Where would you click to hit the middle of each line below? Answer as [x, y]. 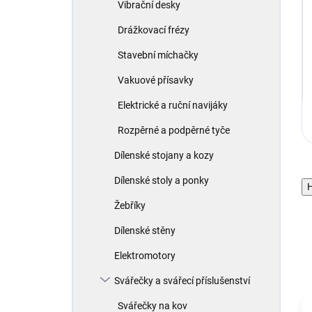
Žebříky [130, 205]
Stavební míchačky [158, 55]
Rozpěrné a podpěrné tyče [174, 130]
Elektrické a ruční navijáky [173, 105]
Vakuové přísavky [156, 80]
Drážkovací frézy [154, 30]
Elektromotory [145, 256]
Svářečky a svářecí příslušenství [182, 281]
